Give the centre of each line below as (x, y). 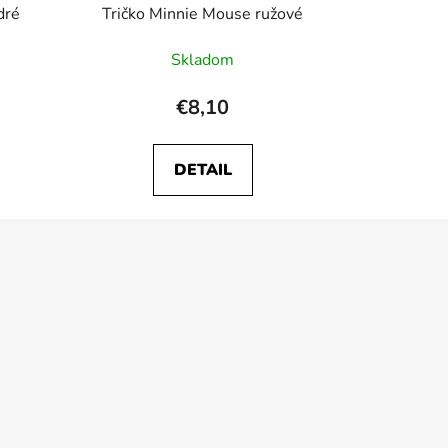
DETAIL (202, 169)
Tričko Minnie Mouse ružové (203, 13)
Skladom (203, 59)
